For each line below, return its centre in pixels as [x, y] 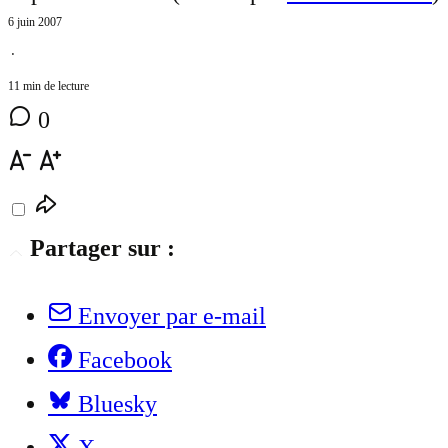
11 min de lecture [48, 86]
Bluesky [117, 404]
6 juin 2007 [35, 22]
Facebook [125, 360]
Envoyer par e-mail [172, 316]
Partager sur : [102, 248]
